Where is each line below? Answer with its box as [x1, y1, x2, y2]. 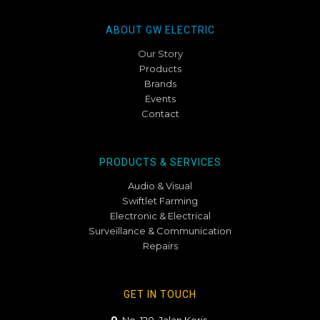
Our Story [137, 48, 183, 60]
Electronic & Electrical [109, 210, 211, 222]
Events [144, 93, 176, 105]
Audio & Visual [128, 180, 192, 192]
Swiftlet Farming [122, 195, 198, 207]
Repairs [142, 240, 178, 252]
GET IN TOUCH [124, 289, 196, 301]
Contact [141, 108, 179, 120]
